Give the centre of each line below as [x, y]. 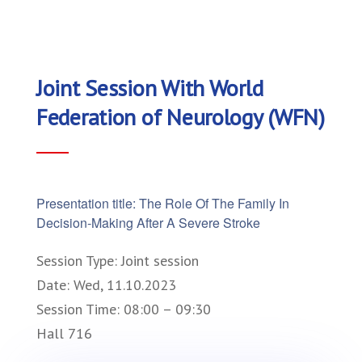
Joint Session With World [150, 87]
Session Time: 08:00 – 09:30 [124, 309]
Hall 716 [64, 333]
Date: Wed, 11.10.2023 [106, 284]
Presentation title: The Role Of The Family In [163, 203]
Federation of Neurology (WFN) [181, 116]
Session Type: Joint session [118, 260]
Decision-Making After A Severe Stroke [148, 222]
